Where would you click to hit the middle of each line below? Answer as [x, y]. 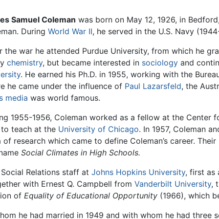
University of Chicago [99, 129]
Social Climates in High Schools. [81, 153]
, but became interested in [92, 63]
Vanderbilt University [173, 184]
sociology [160, 63]
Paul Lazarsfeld [153, 86]
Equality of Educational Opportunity [91, 196]
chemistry [25, 63]
